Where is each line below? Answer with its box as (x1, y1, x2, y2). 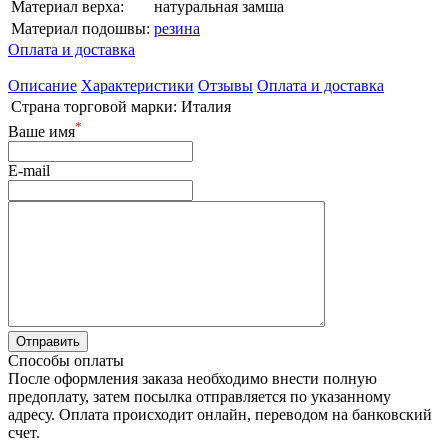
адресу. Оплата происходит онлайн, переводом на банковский (8, 406, 432, 424)
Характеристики (81, 76, 194, 94)
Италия (181, 97, 231, 115)
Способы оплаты (8, 352, 124, 370)
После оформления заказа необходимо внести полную (8, 370, 377, 388)
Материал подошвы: (11, 19, 150, 37)
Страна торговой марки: (11, 97, 177, 115)
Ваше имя (8, 123, 75, 141)
